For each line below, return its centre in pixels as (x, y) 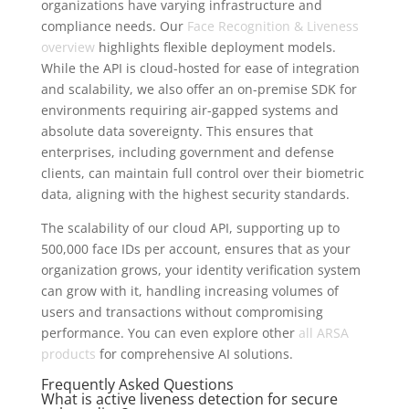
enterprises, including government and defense (187, 152)
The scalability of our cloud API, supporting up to (190, 228)
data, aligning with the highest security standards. (195, 194)
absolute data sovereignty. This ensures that (177, 131)
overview (68, 47)
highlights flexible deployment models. (215, 47)
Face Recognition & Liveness (273, 26)
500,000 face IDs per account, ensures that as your (195, 249)
